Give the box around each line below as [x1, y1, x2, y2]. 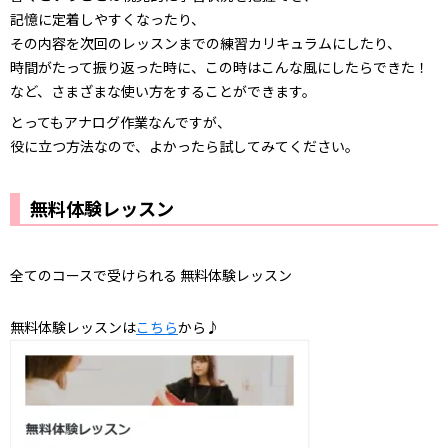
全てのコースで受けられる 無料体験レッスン [10, 264, 292, 285]
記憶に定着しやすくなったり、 [10, 9, 205, 30]
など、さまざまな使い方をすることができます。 [10, 81, 316, 102]
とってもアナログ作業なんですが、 [10, 112, 231, 133]
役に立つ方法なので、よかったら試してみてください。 [10, 136, 359, 157]
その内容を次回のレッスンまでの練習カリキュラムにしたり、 [10, 33, 401, 54]
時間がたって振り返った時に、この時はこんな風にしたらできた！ [10, 57, 429, 78]
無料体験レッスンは [10, 316, 136, 337]
